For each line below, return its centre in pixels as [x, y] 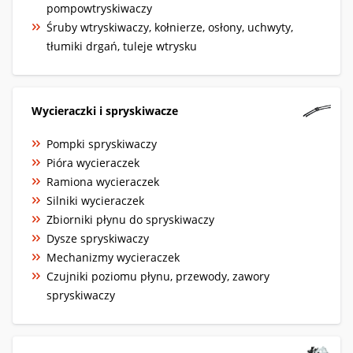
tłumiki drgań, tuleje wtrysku [122, 46]
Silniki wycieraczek [95, 200]
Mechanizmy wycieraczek [113, 257]
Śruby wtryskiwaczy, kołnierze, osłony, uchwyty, [170, 27]
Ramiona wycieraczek [103, 181]
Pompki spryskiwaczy [102, 143]
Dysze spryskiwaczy [98, 238]
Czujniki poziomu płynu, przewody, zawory [158, 276]
